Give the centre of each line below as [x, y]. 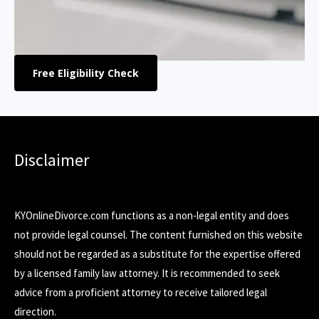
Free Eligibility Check [86, 73]
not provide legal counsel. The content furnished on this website [158, 234]
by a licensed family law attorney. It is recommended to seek [147, 273]
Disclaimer [52, 159]
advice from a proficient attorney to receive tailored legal [141, 292]
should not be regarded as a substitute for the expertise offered [157, 253]
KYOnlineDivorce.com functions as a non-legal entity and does [152, 215]
